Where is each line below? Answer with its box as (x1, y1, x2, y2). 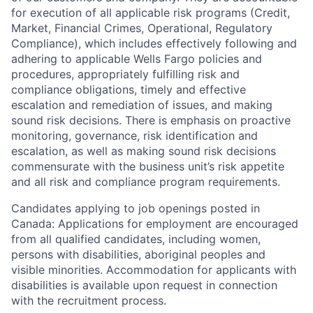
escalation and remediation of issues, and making (11, 98, 272, 112)
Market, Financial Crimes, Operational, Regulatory (11, 21, 272, 35)
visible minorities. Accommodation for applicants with (11, 263, 296, 277)
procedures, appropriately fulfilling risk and (11, 67, 240, 81)
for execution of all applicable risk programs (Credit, (11, 6, 290, 20)
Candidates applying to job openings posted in (11, 201, 260, 215)
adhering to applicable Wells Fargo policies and (11, 52, 262, 66)
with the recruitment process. (11, 293, 166, 307)
